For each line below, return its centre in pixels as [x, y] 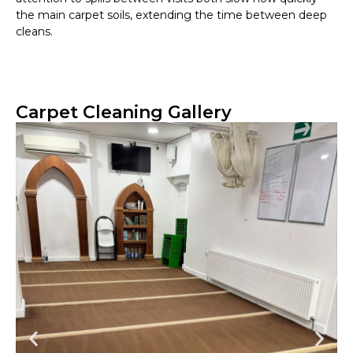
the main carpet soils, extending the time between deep [171, 15]
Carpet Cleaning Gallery [124, 113]
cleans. [34, 32]
